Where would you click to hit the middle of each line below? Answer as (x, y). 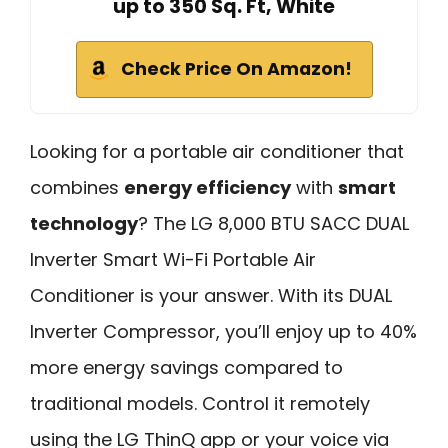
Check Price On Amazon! (236, 68)
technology (84, 223)
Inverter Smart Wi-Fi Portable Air (173, 259)
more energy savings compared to (186, 367)
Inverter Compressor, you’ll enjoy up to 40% (223, 331)
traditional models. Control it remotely (200, 403)
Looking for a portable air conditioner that (217, 151)
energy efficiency (207, 187)
